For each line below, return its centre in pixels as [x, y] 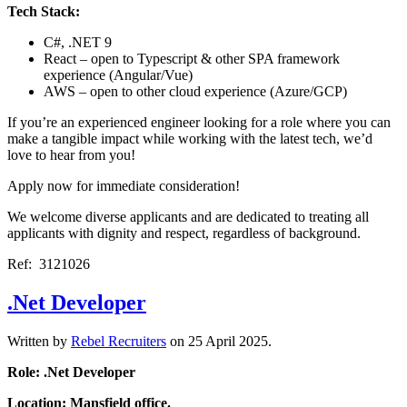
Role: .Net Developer [71, 372]
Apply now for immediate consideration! [124, 185]
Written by [39, 341]
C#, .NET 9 [78, 42]
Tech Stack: [44, 11]
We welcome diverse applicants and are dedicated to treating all [188, 216]
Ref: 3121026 [49, 263]
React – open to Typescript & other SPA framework [192, 58]
